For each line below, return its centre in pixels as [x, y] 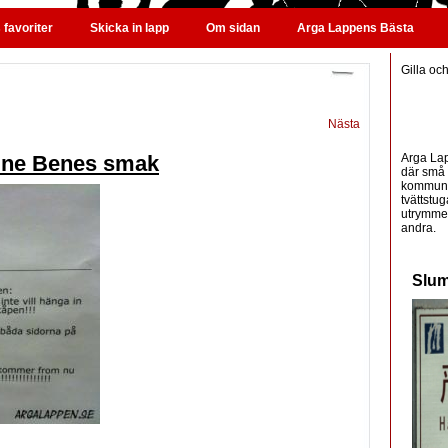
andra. [418, 228]
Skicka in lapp [129, 28]
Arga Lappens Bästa [355, 28]
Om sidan [233, 28]
